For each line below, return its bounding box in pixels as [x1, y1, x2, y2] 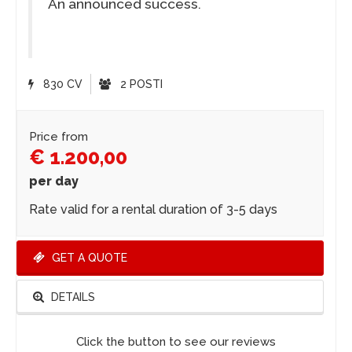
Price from [29, 129, 88, 144]
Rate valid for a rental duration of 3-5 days [29, 201, 277, 217]
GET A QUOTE [49, 251, 127, 264]
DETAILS [48, 290, 95, 303]
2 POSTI [117, 77, 163, 90]
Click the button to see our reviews [76, 334, 276, 349]
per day [29, 173, 79, 189]
